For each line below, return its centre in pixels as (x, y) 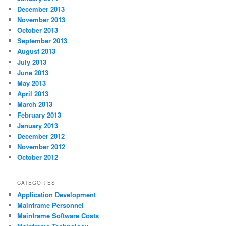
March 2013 (35, 104)
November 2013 (41, 20)
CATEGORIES (37, 182)
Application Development (57, 194)
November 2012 (41, 147)
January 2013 (38, 126)
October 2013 (38, 30)
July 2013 (32, 62)
